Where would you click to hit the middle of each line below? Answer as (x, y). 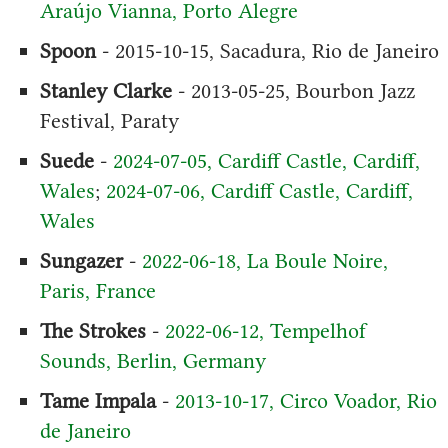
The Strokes (92, 330)
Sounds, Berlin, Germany (152, 360)
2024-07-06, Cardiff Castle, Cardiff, (259, 190)
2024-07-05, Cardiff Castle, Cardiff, (266, 160)
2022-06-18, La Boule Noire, (264, 260)
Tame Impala (97, 400)
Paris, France (97, 290)
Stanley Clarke (105, 90)
